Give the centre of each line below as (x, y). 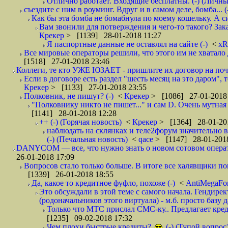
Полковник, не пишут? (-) (69, 96)
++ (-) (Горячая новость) (80, 122)
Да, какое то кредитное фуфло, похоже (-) (103, 183)
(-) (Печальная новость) (87, 139)
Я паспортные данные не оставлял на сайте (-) (127, 44)
